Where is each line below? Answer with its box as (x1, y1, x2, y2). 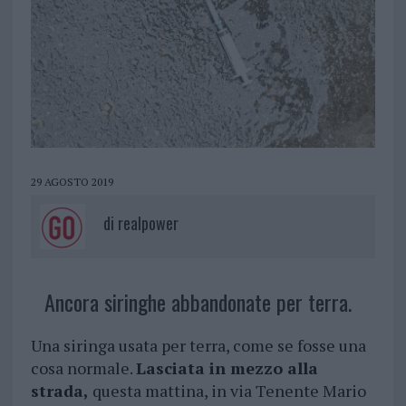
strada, (30, 380, 89, 402)
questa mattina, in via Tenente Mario (88, 380, 366, 402)
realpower (117, 211, 179, 236)
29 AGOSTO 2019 (30, 175, 113, 189)
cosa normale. (30, 357, 136, 380)
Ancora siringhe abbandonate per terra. (43, 285, 352, 319)
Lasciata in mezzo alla (135, 357, 318, 380)
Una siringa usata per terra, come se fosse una (30, 334, 366, 357)
